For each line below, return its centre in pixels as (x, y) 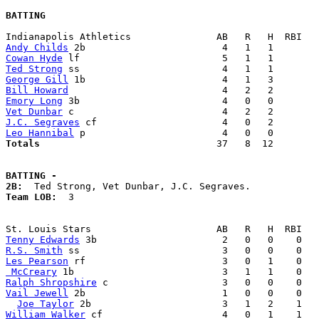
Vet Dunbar (34, 112)
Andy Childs (37, 48)
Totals (105, 144)
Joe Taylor (46, 304)
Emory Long (34, 101)
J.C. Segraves (43, 122)
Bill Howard (37, 90)
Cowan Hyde (34, 58)
